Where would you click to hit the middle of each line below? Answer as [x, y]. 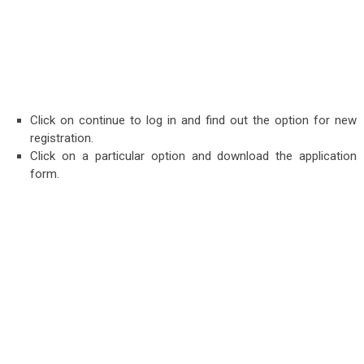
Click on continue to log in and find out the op [160, 121]
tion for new [323, 121]
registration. [62, 139]
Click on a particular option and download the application [194, 156]
